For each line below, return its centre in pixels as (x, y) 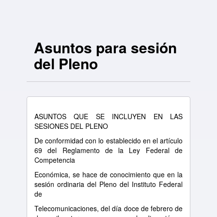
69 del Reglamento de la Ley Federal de (108, 150)
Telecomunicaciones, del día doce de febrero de (108, 208)
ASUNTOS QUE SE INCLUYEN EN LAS (108, 116)
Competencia (55, 160)
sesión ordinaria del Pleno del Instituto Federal (108, 184)
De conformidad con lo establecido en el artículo (108, 140)
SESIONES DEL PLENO (71, 126)
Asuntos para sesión (105, 47)
